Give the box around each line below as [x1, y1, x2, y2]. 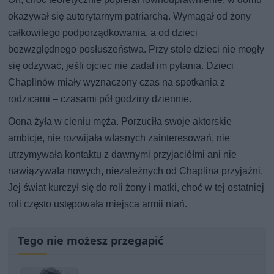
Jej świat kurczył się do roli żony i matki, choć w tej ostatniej [8, 181, 265, 193]
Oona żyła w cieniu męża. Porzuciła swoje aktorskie [8, 115, 232, 127]
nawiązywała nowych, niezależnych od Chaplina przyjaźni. [8, 165, 264, 177]
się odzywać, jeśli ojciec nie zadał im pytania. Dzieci [8, 59, 234, 72]
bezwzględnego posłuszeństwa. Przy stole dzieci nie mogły [8, 43, 265, 55]
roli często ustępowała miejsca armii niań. [8, 198, 188, 210]
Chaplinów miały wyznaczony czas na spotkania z [8, 76, 226, 88]
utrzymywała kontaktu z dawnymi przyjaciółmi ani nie [8, 148, 237, 160]
